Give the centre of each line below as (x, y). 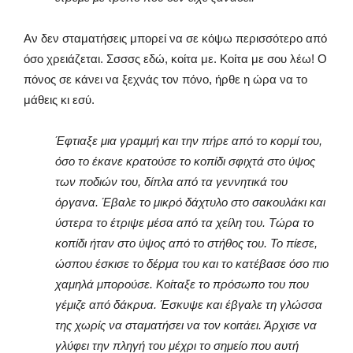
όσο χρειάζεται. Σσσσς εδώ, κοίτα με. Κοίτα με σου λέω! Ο (175, 59)
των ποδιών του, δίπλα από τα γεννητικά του (171, 182)
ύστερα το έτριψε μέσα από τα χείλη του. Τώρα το (184, 223)
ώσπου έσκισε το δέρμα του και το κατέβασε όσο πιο (192, 264)
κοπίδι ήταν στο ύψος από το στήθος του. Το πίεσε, (186, 243)
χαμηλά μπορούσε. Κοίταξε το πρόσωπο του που (182, 284)
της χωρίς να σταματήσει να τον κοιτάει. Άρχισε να (186, 325)
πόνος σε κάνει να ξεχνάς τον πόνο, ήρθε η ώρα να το (165, 80)
